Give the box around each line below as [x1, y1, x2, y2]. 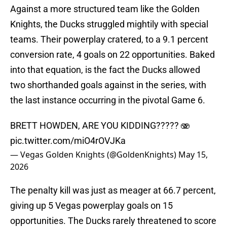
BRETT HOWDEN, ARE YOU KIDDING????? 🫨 [10, 120, 190, 131]
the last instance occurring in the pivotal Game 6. [10, 95, 205, 106]
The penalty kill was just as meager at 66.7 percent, [10, 185, 216, 196]
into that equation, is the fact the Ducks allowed [10, 64, 200, 75]
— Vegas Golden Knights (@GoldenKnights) [10, 149, 178, 161]
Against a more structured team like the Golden [10, 4, 200, 15]
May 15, [178, 149, 208, 161]
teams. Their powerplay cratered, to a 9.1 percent [10, 34, 208, 45]
